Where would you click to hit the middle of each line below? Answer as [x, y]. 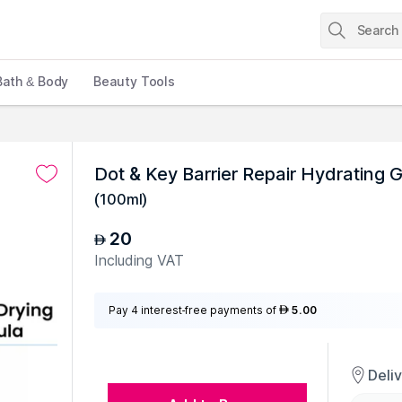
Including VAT [139, 260]
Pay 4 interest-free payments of [192, 310]
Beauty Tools [135, 81]
